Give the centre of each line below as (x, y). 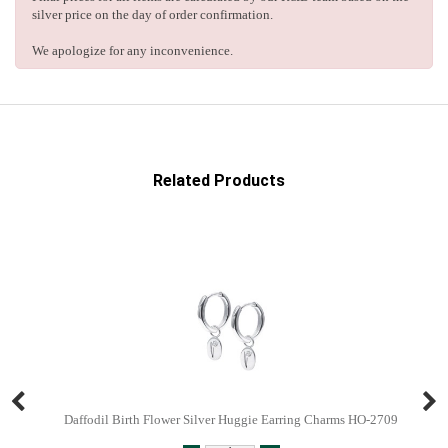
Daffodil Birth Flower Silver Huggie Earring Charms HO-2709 (231, 420)
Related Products (219, 181)
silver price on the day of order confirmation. (152, 15)
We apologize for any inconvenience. (132, 51)
